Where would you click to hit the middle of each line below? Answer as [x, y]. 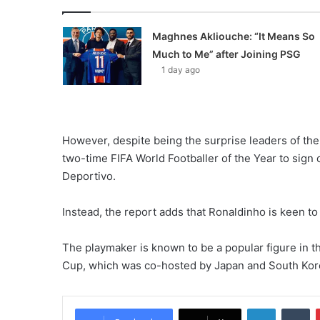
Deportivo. [89, 176]
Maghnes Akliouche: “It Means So [233, 36]
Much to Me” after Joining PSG [226, 54]
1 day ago [180, 70]
